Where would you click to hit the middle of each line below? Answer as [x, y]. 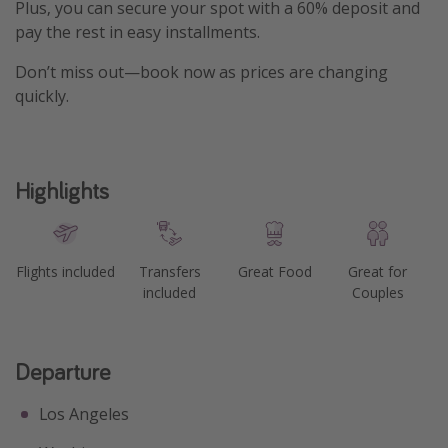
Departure [62, 371]
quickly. [42, 95]
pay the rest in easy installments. [137, 31]
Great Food [274, 271]
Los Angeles [84, 413]
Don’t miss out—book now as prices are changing [201, 71]
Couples [377, 292]
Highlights [62, 190]
